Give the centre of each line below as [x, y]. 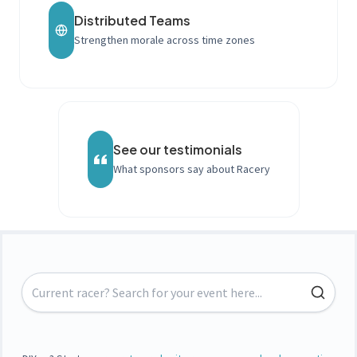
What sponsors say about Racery [191, 169]
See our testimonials [177, 150]
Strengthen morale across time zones [165, 40]
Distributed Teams [132, 21]
